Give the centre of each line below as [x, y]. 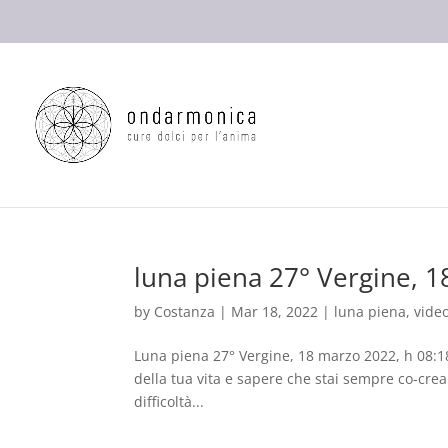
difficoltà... [169, 401]
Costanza [185, 311]
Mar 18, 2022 [275, 311]
